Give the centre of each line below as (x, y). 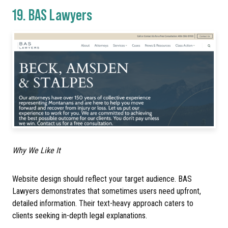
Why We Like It (36, 150)
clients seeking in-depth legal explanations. (80, 215)
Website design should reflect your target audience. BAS (102, 179)
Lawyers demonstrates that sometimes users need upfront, (107, 191)
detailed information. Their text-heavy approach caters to (103, 203)
